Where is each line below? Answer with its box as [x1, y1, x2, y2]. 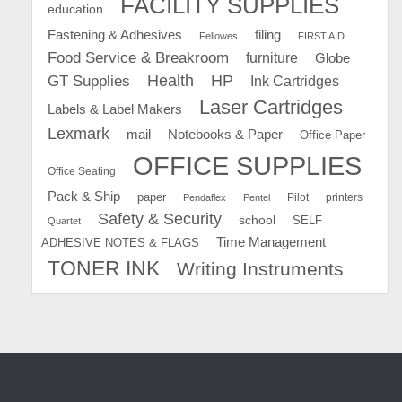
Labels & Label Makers [48, 100, 182, 117]
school [239, 212, 275, 227]
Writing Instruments [177, 258, 344, 279]
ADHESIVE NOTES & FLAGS [41, 235, 199, 249]
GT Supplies [48, 71, 130, 90]
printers [326, 190, 363, 204]
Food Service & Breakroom [48, 48, 229, 66]
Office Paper [300, 128, 365, 142]
